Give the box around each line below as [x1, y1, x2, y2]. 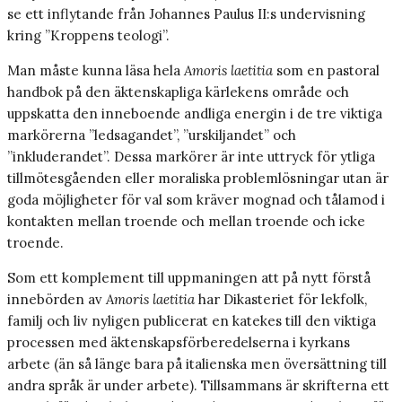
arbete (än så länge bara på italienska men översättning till [7, 355, 387, 373]
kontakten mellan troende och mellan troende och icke [7, 213, 365, 231]
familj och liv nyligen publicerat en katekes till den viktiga [7, 312, 376, 330]
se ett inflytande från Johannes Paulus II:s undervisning [7, 5, 365, 23]
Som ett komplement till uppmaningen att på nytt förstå [7, 269, 371, 287]
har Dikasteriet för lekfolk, [195, 291, 367, 309]
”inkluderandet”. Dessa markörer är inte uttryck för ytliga [7, 148, 375, 166]
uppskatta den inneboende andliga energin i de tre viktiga [7, 105, 382, 123]
